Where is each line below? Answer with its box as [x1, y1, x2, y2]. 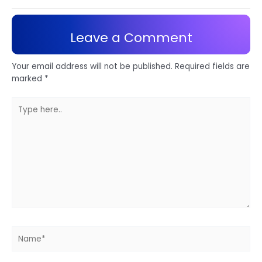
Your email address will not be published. [12, 61, 173, 72]
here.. [11, 109, 33, 120]
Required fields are [175, 61, 250, 72]
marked [12, 73, 44, 84]
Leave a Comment [70, 29, 192, 47]
